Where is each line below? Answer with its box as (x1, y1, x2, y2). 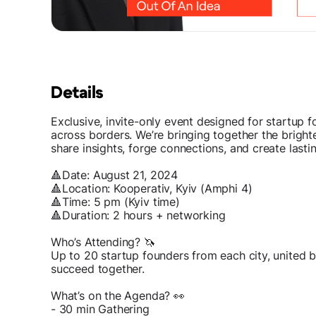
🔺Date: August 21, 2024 (51, 168, 178, 183)
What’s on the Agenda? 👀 (51, 288, 185, 303)
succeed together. (51, 262, 145, 276)
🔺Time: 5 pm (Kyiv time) (51, 195, 180, 209)
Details (51, 85, 104, 102)
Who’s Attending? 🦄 (51, 235, 155, 250)
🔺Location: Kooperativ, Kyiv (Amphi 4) (51, 181, 253, 196)
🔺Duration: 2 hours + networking (51, 208, 226, 223)
